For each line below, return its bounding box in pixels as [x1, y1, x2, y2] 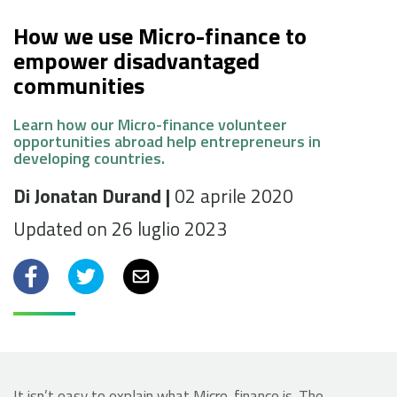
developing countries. [13, 146, 165, 171]
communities [13, 68, 144, 104]
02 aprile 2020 [175, 182, 293, 211]
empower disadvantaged [13, 43, 260, 79]
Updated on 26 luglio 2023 [13, 214, 227, 244]
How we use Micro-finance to [13, 19, 307, 54]
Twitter [74, 262, 132, 291]
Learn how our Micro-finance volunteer [13, 113, 287, 137]
